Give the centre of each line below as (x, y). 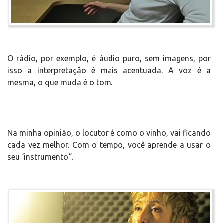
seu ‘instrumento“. (40, 157)
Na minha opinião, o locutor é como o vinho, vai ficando (109, 133)
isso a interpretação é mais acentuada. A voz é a (109, 70)
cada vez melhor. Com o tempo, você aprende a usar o (109, 145)
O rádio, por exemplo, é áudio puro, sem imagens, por (109, 58)
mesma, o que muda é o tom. (60, 82)
